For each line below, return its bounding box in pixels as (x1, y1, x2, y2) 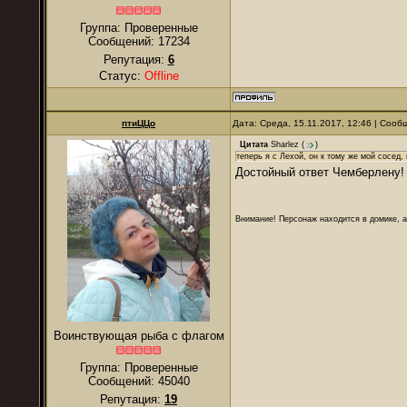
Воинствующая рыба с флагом (53, 329, 224, 342)
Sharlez (271, 140, 299, 150)
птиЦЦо (122, 118, 155, 128)
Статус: (98, 69, 144, 83)
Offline (144, 69, 179, 83)
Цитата (240, 140, 268, 150)
